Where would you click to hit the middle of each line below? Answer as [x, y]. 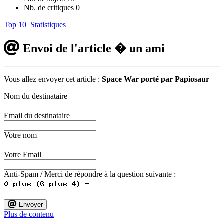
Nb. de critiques [50, 8]
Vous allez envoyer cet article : [53, 79]
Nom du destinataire [36, 96]
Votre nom [20, 135]
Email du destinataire [37, 115]
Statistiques [48, 25]
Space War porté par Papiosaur [156, 79]
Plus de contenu [29, 214]
